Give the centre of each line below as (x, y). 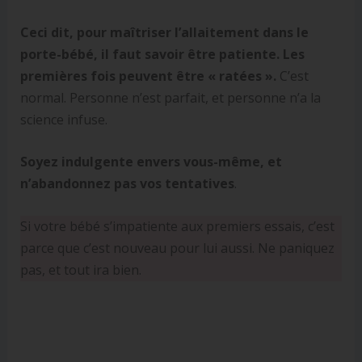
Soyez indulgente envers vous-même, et (151, 162)
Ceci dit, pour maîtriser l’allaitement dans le (164, 32)
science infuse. (63, 119)
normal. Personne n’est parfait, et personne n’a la (170, 97)
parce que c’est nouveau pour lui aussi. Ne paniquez (177, 248)
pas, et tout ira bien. (80, 269)
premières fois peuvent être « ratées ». (148, 76)
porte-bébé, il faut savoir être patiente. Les (162, 54)
